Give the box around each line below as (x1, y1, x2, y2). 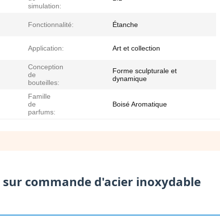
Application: (28, 44, 64, 53)
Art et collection (112, 44, 160, 53)
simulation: (28, 2, 61, 10)
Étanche (112, 21, 138, 29)
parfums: (28, 108, 55, 116)
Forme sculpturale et (112, 67, 177, 75)
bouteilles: (28, 79, 59, 87)
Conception (28, 63, 63, 71)
